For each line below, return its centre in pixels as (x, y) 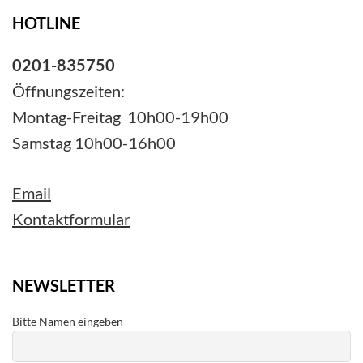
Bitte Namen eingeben (68, 321)
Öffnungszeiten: (68, 90)
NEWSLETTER (64, 285)
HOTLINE (46, 22)
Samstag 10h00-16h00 (94, 142)
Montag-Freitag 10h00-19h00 (120, 116)
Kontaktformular (71, 218)
